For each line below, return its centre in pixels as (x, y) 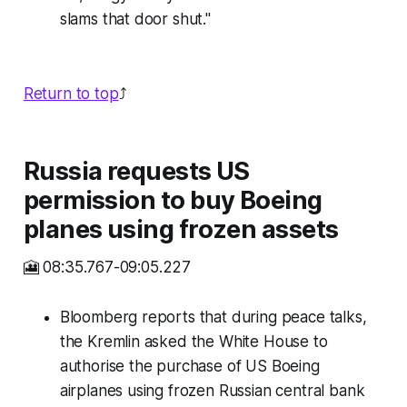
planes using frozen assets (181, 230)
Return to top (71, 94)
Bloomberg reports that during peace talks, (213, 318)
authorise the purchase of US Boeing (189, 367)
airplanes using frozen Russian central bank (212, 391)
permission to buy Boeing (173, 201)
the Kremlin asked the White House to (194, 342)
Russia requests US (136, 172)
